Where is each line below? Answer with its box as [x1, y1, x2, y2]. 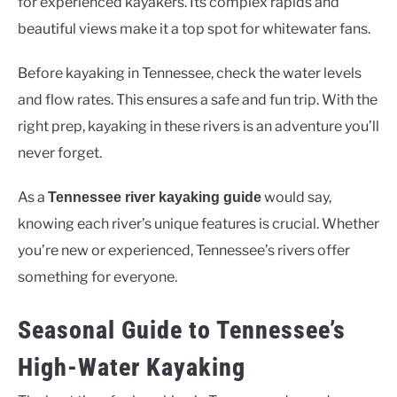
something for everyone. [18, 269, 177, 286]
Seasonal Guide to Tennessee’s [18, 315, 346, 345]
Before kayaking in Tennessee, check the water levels [18, 65, 362, 82]
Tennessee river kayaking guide [48, 190, 261, 206]
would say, [261, 189, 331, 206]
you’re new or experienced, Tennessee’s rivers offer [18, 242, 350, 260]
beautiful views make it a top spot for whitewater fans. [18, 20, 370, 38]
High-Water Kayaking [18, 352, 245, 382]
